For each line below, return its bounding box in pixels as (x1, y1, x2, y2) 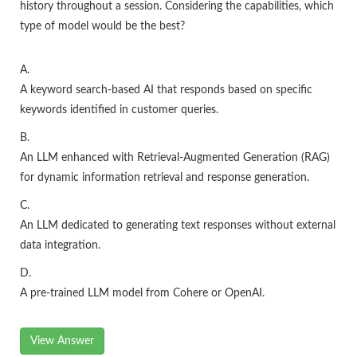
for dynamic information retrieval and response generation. (20, 172, 309, 184)
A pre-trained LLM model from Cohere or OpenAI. (20, 288, 265, 300)
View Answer (30, 335, 94, 347)
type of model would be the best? (20, 21, 185, 33)
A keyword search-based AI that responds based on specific (20, 84, 312, 96)
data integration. (20, 240, 100, 252)
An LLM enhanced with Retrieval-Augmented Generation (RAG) (20, 152, 330, 164)
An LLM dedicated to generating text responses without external (20, 220, 335, 232)
